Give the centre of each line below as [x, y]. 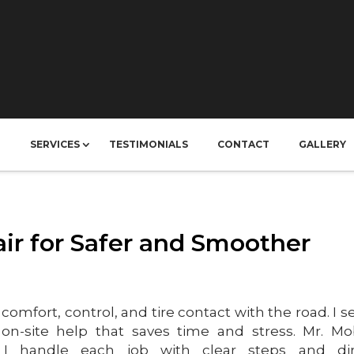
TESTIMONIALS [148, 144]
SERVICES [55, 144]
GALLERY [322, 144]
